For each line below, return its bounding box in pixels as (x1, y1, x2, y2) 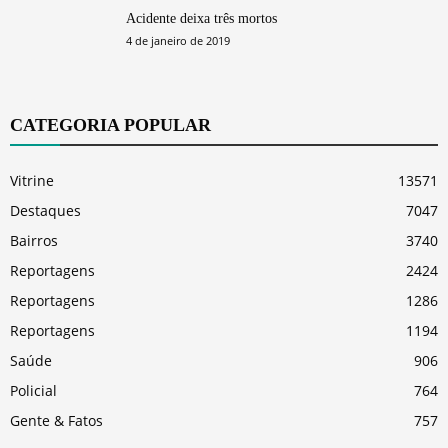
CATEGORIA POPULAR (10, 114, 211, 135)
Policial (10, 380, 57, 400)
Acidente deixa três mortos (126, 10, 277, 26)
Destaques (10, 200, 81, 220)
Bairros (10, 230, 58, 250)
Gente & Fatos (10, 410, 103, 430)
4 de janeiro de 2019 (126, 32, 230, 48)
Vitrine (10, 170, 54, 190)
